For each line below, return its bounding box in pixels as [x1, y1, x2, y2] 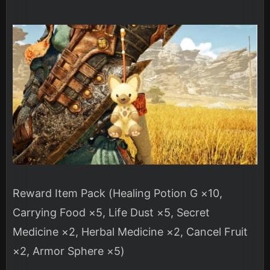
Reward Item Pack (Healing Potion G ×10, [13, 186, 222, 199]
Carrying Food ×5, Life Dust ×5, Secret [13, 206, 210, 219]
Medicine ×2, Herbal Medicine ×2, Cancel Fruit [13, 225, 248, 238]
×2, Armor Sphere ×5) [13, 244, 125, 257]
